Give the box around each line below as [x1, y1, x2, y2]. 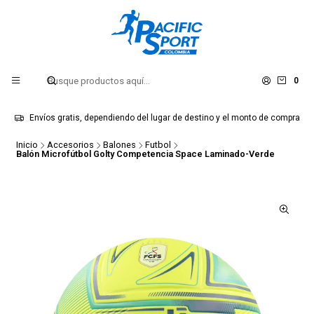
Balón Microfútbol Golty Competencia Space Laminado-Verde [15, 148, 275, 159]
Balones [102, 139, 136, 151]
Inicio [15, 139, 38, 151]
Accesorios [46, 139, 94, 151]
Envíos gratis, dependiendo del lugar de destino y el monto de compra [29, 113, 300, 123]
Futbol [144, 139, 171, 151]
